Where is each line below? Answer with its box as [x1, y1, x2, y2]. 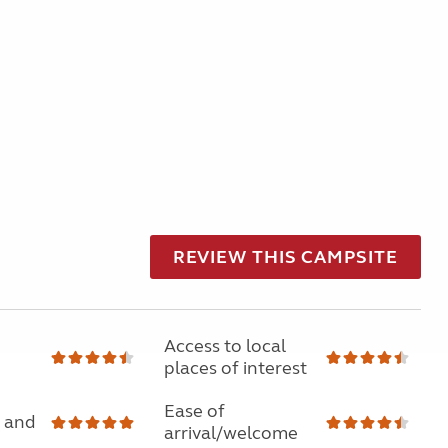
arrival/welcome [163, 422, 298, 444]
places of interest [163, 357, 307, 379]
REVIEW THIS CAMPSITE [172, 245, 398, 268]
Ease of [163, 400, 225, 422]
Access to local [163, 335, 286, 357]
